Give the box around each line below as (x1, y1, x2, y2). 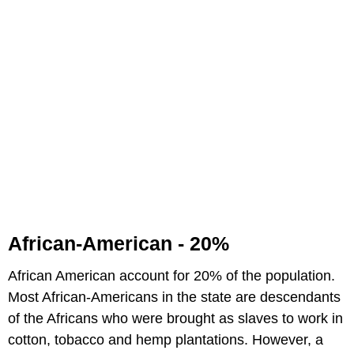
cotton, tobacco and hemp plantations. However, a (8, 331, 323, 348)
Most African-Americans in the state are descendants (8, 288, 341, 305)
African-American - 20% (8, 232, 229, 254)
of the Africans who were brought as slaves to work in (8, 310, 343, 326)
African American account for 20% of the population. (8, 267, 335, 284)
